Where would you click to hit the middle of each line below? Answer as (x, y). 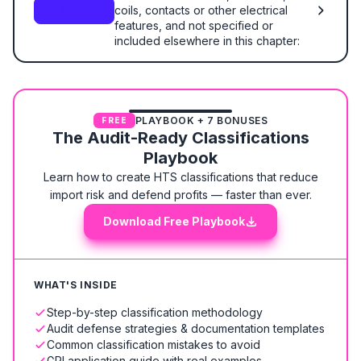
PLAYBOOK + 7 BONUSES (201, 120)
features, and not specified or (194, 25)
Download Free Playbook (174, 221)
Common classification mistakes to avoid (154, 344)
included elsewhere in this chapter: (207, 41)
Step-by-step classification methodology (155, 312)
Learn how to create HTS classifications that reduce (180, 177)
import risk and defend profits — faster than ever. (180, 195)
